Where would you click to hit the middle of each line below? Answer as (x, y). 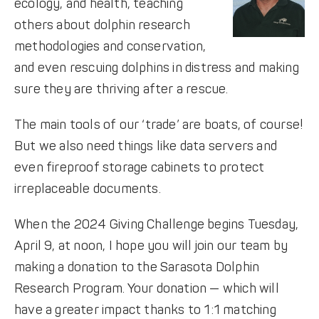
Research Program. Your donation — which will (146, 288)
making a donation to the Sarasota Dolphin (137, 267)
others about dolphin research (102, 25)
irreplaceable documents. (87, 189)
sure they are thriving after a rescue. (121, 89)
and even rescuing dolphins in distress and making (156, 68)
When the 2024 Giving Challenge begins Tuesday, (156, 224)
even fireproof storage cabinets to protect (139, 167)
